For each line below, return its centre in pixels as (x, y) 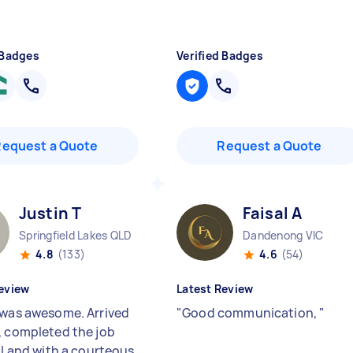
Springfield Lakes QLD (76, 235)
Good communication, (251, 313)
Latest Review (215, 289)
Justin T (50, 213)
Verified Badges (220, 56)
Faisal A (273, 213)
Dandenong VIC (283, 235)
